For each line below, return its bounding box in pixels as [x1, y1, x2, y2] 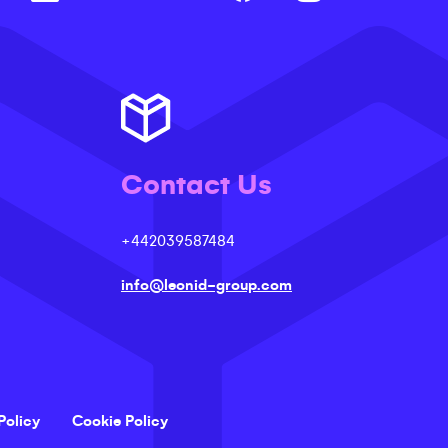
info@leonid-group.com [121, 277, 292, 293]
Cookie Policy [72, 413, 168, 429]
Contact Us [121, 170, 272, 200]
